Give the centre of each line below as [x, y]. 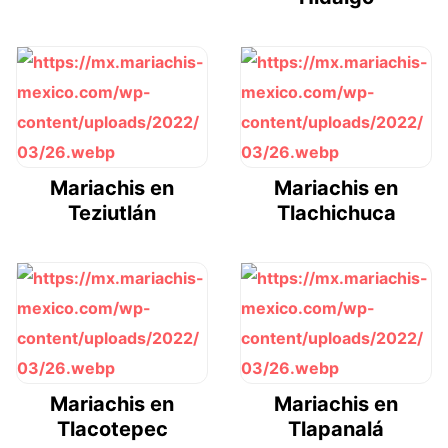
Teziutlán [112, 212]
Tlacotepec [112, 428]
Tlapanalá [336, 428]
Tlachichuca [336, 212]
